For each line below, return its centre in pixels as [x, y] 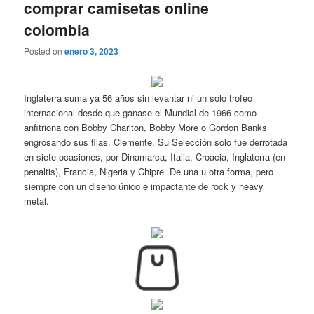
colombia [57, 29]
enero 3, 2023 [92, 52]
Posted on [45, 51]
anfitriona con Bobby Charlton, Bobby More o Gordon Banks [146, 128]
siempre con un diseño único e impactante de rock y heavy [144, 186]
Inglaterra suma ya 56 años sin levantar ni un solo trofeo [138, 98]
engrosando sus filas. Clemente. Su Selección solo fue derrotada [156, 142]
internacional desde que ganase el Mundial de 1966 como [141, 113]
